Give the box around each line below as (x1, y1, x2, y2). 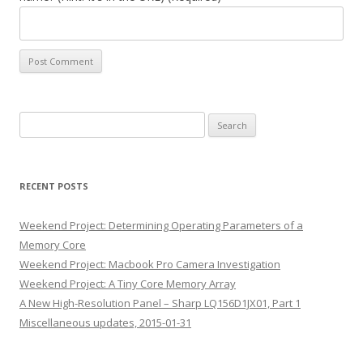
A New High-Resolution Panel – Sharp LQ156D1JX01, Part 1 (19, 296, 301, 310)
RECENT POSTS (19, 180, 88, 192)
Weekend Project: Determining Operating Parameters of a (19, 218, 303, 233)
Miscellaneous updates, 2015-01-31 (19, 315, 191, 330)
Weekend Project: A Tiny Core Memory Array (19, 276, 236, 291)
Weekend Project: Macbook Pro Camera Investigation (19, 257, 280, 271)
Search (19, 113, 53, 128)
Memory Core (19, 237, 86, 252)
